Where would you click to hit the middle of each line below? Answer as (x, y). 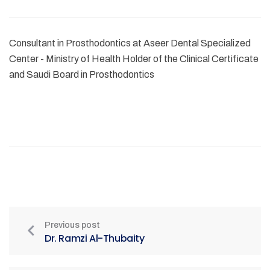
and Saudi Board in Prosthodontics (82, 75)
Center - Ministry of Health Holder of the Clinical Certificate (134, 59)
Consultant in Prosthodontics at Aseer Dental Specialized (130, 43)
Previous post (72, 225)
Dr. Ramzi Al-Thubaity (95, 239)
